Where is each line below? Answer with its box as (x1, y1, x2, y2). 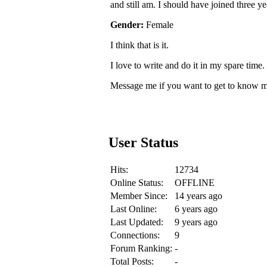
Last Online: (110, 203, 157, 214)
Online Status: (110, 177, 163, 188)
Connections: (110, 229, 160, 240)
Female (146, 19, 173, 30)
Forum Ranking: (110, 243, 172, 253)
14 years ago (175, 190, 222, 201)
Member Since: (110, 190, 167, 201)
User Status (108, 134, 178, 150)
